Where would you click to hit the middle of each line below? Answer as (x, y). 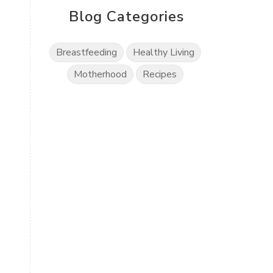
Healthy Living (164, 52)
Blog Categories (127, 16)
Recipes (160, 74)
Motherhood (101, 74)
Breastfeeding (87, 52)
